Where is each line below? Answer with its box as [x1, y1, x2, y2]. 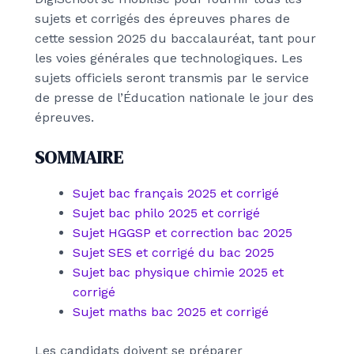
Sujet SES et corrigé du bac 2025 [73, 245, 274, 261]
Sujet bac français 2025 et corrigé [73, 186, 279, 201]
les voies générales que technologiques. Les [35, 50, 303, 66]
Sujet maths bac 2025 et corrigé [73, 304, 269, 320]
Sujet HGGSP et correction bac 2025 [73, 225, 292, 241]
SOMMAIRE [35, 145, 123, 170]
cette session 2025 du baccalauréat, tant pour [35, 30, 316, 46]
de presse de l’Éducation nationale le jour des [35, 89, 314, 105]
